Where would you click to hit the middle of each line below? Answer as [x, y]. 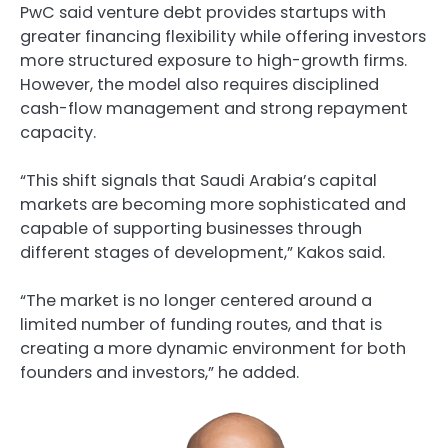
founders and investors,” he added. [161, 373]
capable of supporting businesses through [191, 228]
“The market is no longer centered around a [196, 301]
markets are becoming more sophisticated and [213, 204]
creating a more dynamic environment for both [213, 349]
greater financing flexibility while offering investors [223, 36]
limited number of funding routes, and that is [201, 325]
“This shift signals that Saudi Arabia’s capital [198, 180]
